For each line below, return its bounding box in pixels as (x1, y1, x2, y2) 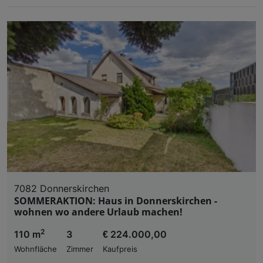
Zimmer (66, 244, 93, 254)
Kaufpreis (103, 244, 137, 254)
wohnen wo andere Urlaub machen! (14, 205, 183, 218)
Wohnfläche (14, 244, 57, 254)
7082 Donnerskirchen (14, 182, 109, 194)
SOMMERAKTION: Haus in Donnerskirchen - (14, 194, 217, 207)
